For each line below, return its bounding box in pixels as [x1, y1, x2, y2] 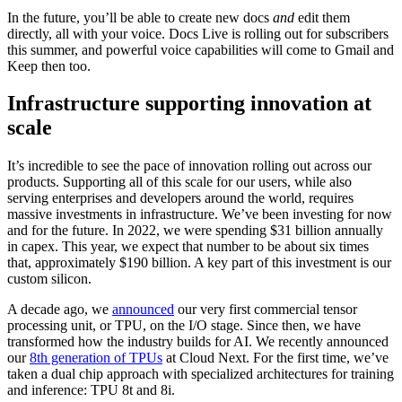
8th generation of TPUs [30, 350, 162, 366]
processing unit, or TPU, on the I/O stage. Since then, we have [7, 318, 361, 334]
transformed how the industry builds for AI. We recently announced [7, 334, 389, 350]
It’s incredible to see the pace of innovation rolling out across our [7, 158, 371, 174]
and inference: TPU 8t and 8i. [7, 382, 175, 398]
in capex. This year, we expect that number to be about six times [7, 239, 369, 255]
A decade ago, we [7, 301, 112, 318]
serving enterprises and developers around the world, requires [7, 190, 354, 206]
